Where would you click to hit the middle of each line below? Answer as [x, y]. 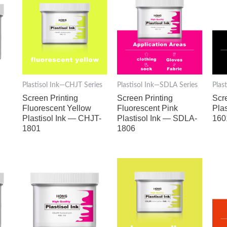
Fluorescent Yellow [56, 108]
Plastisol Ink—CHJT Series [62, 85]
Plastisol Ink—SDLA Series [158, 85]
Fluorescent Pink [148, 108]
